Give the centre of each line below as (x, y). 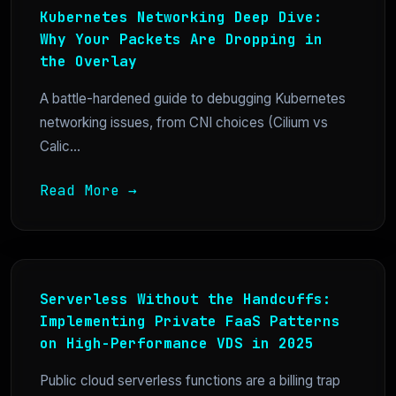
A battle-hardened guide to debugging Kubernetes (193, 99)
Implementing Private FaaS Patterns (190, 322)
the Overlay (88, 62)
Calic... (60, 147)
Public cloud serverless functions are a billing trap (190, 381)
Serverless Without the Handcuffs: (186, 300)
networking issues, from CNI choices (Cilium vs (184, 123)
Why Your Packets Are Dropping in (181, 40)
